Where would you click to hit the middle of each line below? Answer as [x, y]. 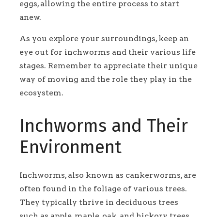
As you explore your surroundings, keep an [104, 38]
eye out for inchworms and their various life [108, 52]
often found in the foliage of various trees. [103, 188]
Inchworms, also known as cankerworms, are [108, 175]
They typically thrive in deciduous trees [99, 202]
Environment [70, 147]
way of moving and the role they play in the [106, 79]
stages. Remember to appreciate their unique [108, 65]
